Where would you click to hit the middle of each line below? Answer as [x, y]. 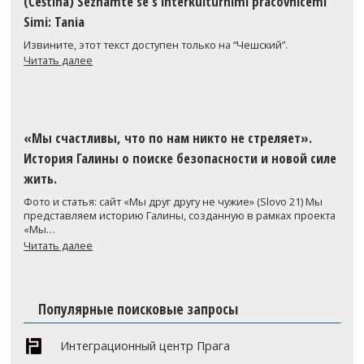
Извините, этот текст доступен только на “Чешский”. [156, 44]
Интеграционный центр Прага [145, 345]
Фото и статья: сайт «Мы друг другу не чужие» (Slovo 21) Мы [173, 202]
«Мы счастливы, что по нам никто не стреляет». [168, 138]
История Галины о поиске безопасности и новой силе [180, 158]
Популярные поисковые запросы [138, 308]
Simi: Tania [54, 21]
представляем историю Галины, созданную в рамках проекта [180, 216]
